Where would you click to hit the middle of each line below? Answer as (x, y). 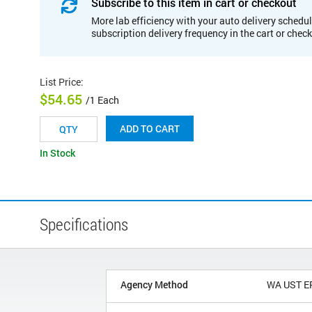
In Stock (57, 153)
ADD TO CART (150, 129)
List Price (60, 81)
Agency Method (154, 285)
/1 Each (102, 100)
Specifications (84, 225)
